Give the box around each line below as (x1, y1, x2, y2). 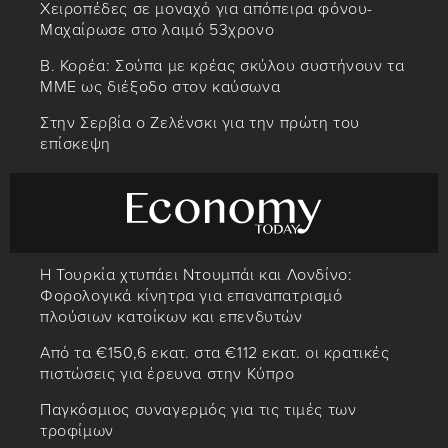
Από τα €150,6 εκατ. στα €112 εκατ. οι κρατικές (40, 343, 390, 364)
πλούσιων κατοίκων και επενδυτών (40, 307, 303, 328)
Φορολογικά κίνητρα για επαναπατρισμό (40, 286, 343, 307)
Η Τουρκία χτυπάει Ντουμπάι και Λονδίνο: (40, 265, 353, 286)
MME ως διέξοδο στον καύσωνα (40, 77, 281, 98)
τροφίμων (40, 421, 114, 442)
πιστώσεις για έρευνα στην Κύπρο (40, 364, 295, 385)
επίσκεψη (40, 134, 111, 155)
